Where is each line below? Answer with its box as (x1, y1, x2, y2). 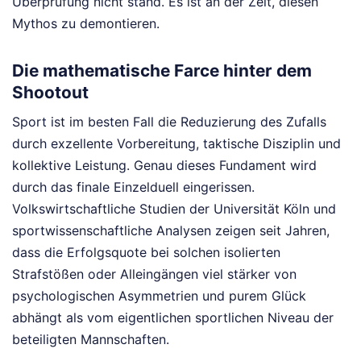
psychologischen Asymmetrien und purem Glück (12, 288, 306, 305)
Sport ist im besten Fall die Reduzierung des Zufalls (12, 114, 326, 131)
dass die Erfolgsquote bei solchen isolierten (12, 244, 280, 261)
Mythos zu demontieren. (12, 15, 160, 31)
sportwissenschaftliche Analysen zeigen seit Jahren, (12, 222, 330, 239)
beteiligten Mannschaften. (12, 331, 169, 348)
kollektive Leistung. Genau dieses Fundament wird (12, 157, 317, 174)
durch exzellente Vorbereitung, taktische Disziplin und (12, 135, 341, 152)
